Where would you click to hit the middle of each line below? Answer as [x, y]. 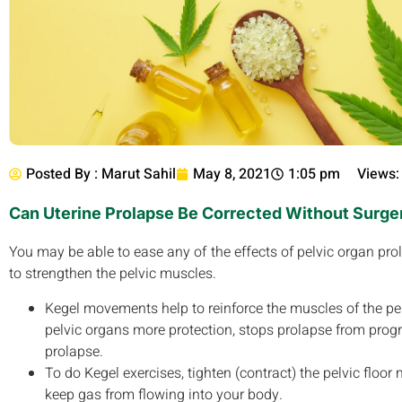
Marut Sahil [137, 175]
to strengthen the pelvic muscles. [113, 274]
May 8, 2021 [232, 175]
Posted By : [62, 175]
